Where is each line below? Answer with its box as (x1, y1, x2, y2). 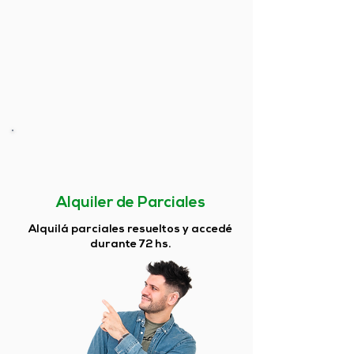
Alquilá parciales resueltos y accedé (28, 224, 232, 235)
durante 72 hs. (89, 239, 171, 250)
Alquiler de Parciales (55, 196, 205, 211)
